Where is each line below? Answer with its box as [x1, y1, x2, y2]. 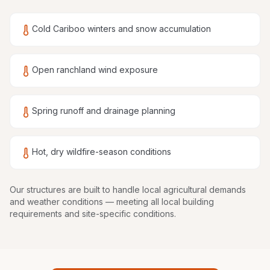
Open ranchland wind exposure [32, 64, 158, 75]
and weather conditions [10, 196, 103, 207]
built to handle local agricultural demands [84, 184, 246, 195]
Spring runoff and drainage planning [32, 105, 175, 116]
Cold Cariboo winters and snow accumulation [32, 24, 211, 34]
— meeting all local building [103, 196, 214, 207]
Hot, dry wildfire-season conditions [32, 146, 171, 157]
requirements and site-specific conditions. [10, 209, 176, 219]
